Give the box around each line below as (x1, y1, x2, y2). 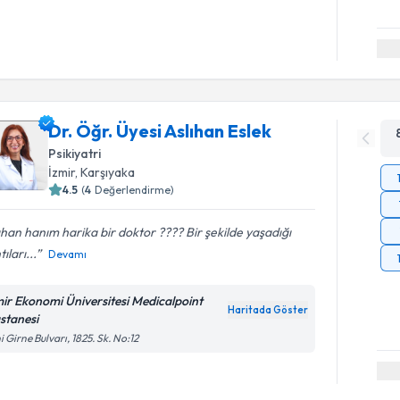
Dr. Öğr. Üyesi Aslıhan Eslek (48, 120, 272, 142)
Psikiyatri (48, 146, 102, 162)
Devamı (48, 247, 87, 261)
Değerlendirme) (95, 183, 175, 196)
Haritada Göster (228, 304, 309, 316)
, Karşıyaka (75, 164, 136, 180)
